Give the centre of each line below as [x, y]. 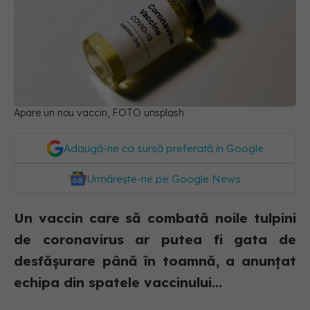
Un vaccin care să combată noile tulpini [155, 218]
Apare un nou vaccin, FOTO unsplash [99, 113]
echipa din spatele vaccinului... [118, 283]
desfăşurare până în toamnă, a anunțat [155, 261]
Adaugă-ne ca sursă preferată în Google [164, 149]
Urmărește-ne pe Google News [164, 179]
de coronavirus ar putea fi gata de [155, 240]
